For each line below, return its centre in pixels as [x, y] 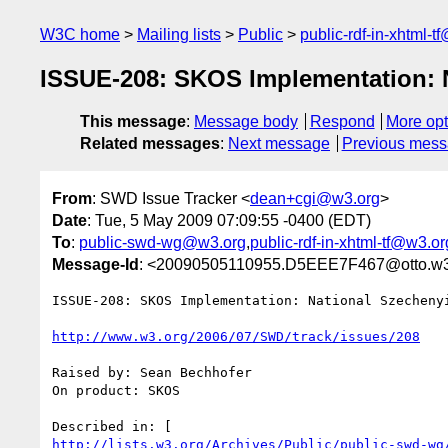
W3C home [80, 34]
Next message [279, 144]
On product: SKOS [116, 390]
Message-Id [95, 264]
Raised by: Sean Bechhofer [152, 372]
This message [133, 122]
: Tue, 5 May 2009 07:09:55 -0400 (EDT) [229, 220]
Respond [342, 122]
